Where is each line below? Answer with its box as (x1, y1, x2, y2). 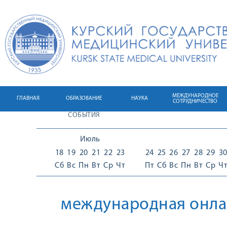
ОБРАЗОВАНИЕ (65, 96, 102, 101)
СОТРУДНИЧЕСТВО (173, 99, 217, 104)
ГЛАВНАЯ (16, 96, 40, 101)
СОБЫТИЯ (68, 111, 100, 119)
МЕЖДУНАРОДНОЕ (172, 93, 218, 99)
